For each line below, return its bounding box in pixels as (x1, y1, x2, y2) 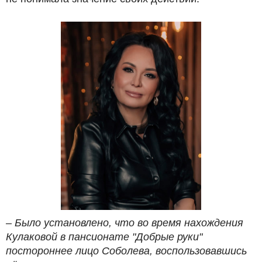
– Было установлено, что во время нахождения (6, 217, 243, 229)
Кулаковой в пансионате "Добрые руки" (6, 231, 202, 243)
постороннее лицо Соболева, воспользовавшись (6, 245, 247, 257)
